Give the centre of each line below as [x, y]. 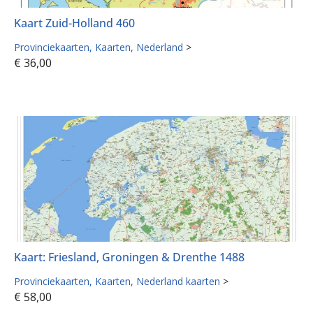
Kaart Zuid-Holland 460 [74, 23]
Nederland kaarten [178, 281]
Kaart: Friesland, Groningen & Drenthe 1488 [129, 257]
